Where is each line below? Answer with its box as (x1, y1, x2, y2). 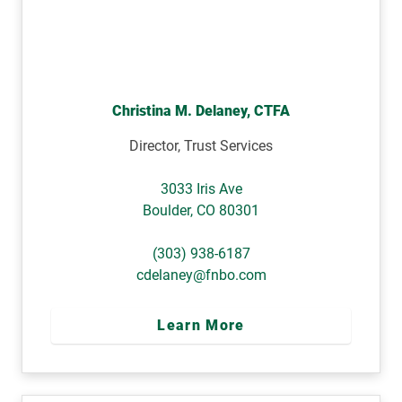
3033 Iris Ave (160, 179, 242, 197)
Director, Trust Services (129, 136, 273, 154)
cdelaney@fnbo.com (135, 266, 267, 284)
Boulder (143, 201, 190, 219)
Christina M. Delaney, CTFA (112, 101, 290, 119)
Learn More (157, 316, 245, 334)
